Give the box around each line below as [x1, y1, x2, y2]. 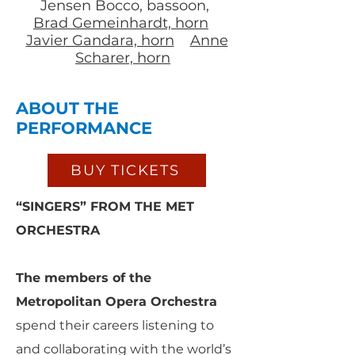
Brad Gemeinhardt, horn [33, 14, 208, 32]
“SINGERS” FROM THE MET [16, 199, 194, 214]
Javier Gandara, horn [25, 32, 174, 49]
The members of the [16, 270, 151, 285]
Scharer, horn [75, 49, 170, 67]
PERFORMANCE [16, 118, 152, 138]
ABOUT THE [16, 98, 119, 118]
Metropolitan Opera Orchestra [16, 294, 217, 309]
